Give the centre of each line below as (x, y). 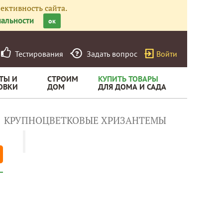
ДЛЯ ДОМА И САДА (132, 87)
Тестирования (37, 54)
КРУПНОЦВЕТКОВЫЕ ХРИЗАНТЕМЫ (85, 120)
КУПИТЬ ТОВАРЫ (128, 79)
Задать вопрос (112, 54)
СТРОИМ (63, 79)
